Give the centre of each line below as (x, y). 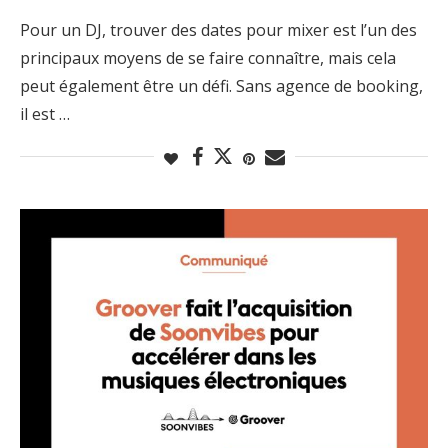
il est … (45, 113)
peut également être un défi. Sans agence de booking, (221, 85)
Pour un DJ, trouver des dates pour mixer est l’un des (218, 29)
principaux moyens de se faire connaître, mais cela (208, 57)
